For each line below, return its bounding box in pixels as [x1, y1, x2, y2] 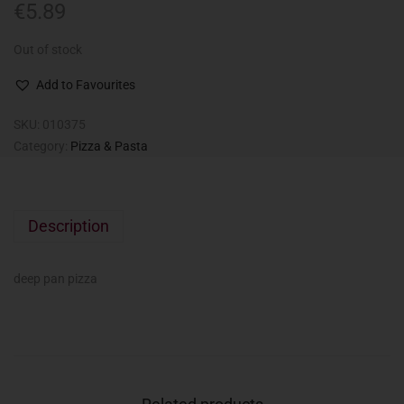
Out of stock [14, 42, 82, 58]
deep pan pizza [14, 271, 97, 287]
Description [28, 216, 109, 236]
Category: [14, 139, 70, 154]
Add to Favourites [36, 78, 135, 93]
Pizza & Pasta [70, 139, 148, 154]
